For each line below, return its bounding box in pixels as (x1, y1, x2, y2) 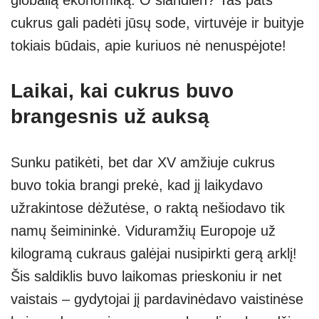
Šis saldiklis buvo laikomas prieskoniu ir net (11, 268, 282, 284)
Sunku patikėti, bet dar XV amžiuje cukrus (11, 154, 275, 170)
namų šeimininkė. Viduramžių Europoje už (11, 222, 276, 239)
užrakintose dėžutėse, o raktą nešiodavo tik (11, 199, 285, 216)
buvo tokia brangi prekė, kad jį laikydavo (11, 177, 263, 193)
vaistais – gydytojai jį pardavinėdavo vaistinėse (11, 291, 303, 307)
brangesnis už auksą (11, 105, 209, 127)
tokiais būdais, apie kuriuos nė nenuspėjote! (11, 37, 286, 53)
